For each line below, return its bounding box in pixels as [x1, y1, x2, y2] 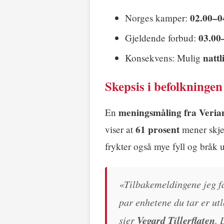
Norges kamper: [125, 11, 190, 24]
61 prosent [135, 122, 179, 137]
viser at [105, 123, 135, 136]
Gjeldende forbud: [125, 31, 198, 44]
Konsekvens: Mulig [125, 51, 203, 64]
